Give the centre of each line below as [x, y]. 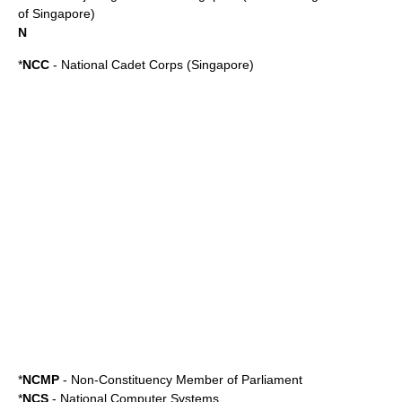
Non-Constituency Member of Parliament [187, 380]
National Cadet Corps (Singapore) [157, 65]
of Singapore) [57, 13]
